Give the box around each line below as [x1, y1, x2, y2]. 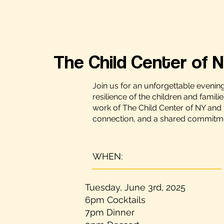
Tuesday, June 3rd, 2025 [85, 181, 186, 192]
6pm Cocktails [85, 194, 146, 205]
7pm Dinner [85, 206, 135, 217]
